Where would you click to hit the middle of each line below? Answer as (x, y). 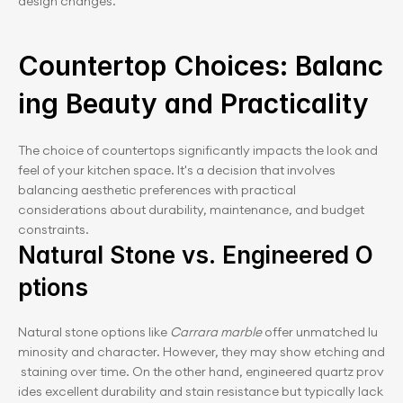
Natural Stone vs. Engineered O (196, 255)
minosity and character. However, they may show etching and (201, 352)
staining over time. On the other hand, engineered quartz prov (201, 372)
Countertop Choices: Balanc (201, 66)
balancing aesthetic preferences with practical (157, 190)
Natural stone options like (94, 332)
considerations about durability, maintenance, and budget (191, 210)
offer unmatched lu (320, 332)
